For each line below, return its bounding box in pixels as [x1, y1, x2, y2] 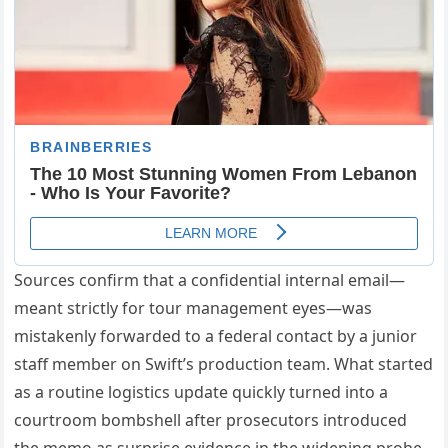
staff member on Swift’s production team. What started [14, 353, 434, 376]
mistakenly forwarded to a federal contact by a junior [14, 325, 418, 348]
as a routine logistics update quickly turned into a [14, 381, 389, 404]
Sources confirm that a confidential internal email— [14, 269, 406, 292]
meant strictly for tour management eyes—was [14, 297, 373, 320]
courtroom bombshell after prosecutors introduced [14, 409, 408, 432]
